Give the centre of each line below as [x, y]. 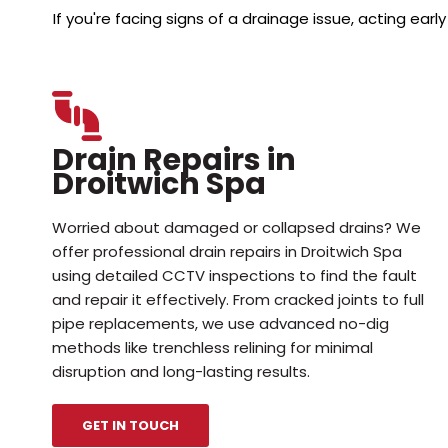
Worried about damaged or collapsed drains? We [236, 227]
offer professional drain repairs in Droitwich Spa [227, 251]
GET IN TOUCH [130, 425]
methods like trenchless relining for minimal [212, 347]
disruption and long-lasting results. [181, 371]
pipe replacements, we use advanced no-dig [220, 323]
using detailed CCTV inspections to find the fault [234, 275]
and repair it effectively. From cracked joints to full [238, 299]
